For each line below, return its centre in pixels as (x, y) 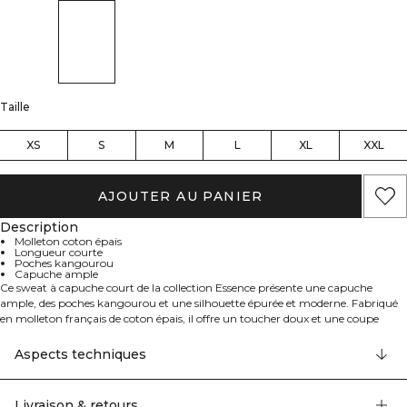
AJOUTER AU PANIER (181, 197)
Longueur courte (59, 253)
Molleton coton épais (68, 242)
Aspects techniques (80, 354)
